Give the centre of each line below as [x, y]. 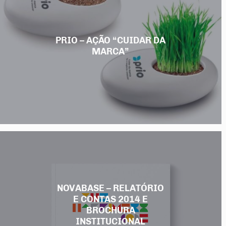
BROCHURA [110, 211]
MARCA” [111, 52]
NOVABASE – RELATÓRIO [111, 188]
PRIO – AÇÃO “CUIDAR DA [111, 41]
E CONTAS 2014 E [111, 200]
